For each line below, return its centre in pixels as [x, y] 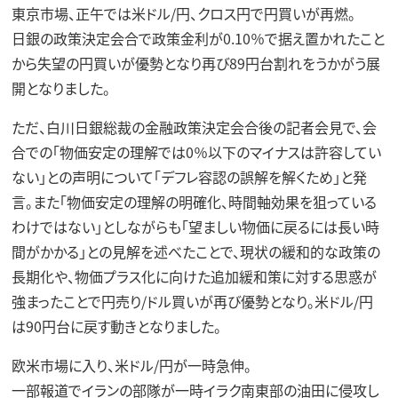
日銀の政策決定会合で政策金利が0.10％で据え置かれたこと [198, 39]
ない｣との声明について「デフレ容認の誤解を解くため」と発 [189, 177]
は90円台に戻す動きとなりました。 [116, 326]
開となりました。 [60, 88]
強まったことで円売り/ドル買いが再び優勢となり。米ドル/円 [192, 302]
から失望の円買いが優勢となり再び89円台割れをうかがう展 [195, 64]
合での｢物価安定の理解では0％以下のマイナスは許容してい [196, 152]
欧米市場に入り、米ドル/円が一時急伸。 [131, 366]
